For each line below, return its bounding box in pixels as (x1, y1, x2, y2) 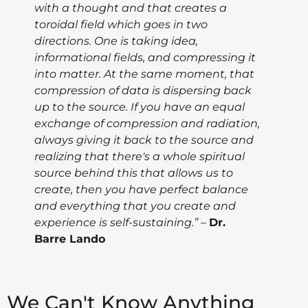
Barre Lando (34, 232, 105, 246)
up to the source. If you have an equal (34, 100, 245, 114)
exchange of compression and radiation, (34, 117, 260, 131)
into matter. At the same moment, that (34, 67, 254, 81)
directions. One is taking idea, (34, 34, 198, 48)
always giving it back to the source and (34, 133, 254, 147)
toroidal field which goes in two (34, 18, 208, 32)
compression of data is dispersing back (34, 84, 252, 98)
